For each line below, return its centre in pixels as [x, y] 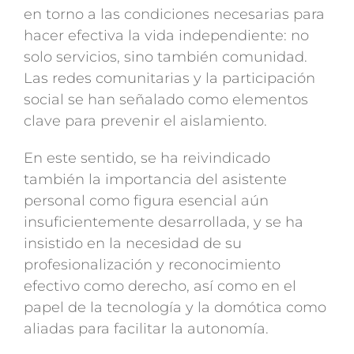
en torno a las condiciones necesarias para [174, 15]
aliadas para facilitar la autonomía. [146, 329]
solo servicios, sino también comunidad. [165, 57]
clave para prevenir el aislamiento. [145, 121]
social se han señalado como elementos [166, 100]
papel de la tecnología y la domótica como [175, 308]
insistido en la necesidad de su [132, 244]
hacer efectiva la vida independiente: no [166, 36]
